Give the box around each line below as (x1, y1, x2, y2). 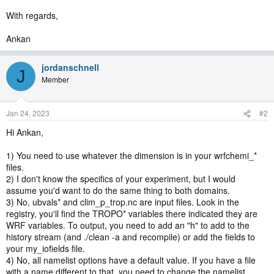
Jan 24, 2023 (6, 108, 50, 118)
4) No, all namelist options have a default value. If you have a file (6, 254, 256, 266)
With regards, (6, 9, 58, 21)
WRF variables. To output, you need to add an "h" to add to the (6, 219, 250, 231)
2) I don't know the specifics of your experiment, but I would (6, 172, 235, 185)
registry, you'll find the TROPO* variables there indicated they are (6, 207, 257, 220)
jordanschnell (42, 61, 99, 73)
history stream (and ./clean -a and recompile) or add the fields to (6, 231, 255, 243)
